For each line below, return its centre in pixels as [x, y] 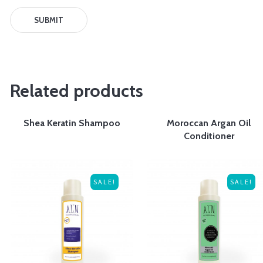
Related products [77, 91]
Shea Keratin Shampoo [72, 123]
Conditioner [209, 136]
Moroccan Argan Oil [209, 123]
